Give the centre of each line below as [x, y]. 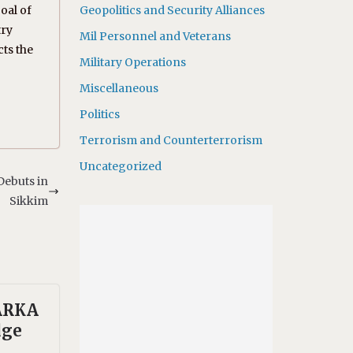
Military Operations [132, 62]
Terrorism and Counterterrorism [171, 140]
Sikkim [28, 201]
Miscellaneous [119, 88]
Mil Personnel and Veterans [155, 36]
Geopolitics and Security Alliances [172, 10]
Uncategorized [120, 166]
